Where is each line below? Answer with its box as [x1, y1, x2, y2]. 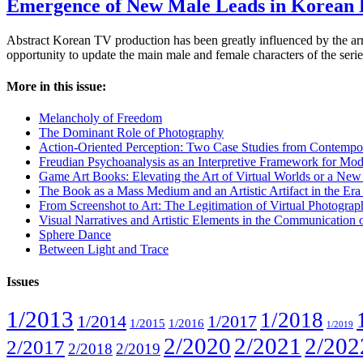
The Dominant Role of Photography [39, 126, 224, 140]
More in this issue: [6, 79, 106, 94]
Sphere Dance [39, 228, 111, 242]
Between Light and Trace [39, 242, 169, 257]
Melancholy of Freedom [39, 111, 162, 126]
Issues [6, 274, 39, 288]
